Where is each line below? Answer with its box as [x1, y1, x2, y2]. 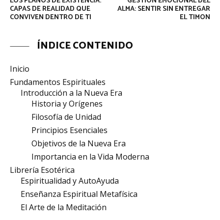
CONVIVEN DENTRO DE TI [10, 12, 91, 23]
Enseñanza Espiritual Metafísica [21, 189, 137, 199]
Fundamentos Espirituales [10, 77, 106, 87]
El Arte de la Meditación [21, 202, 107, 213]
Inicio [10, 63, 29, 74]
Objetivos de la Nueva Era [31, 138, 126, 149]
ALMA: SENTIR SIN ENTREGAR [117, 3, 210, 15]
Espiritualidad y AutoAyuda [21, 175, 119, 186]
